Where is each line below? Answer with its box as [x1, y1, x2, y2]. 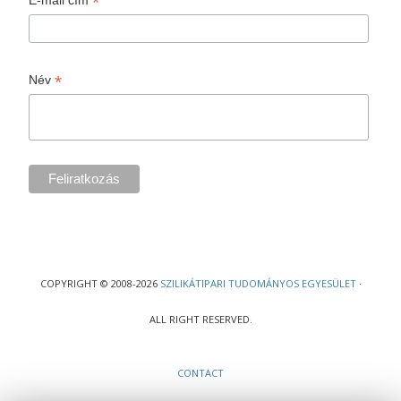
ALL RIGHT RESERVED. [149, 311, 252, 326]
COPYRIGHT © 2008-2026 [39, 276, 160, 290]
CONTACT [177, 365, 224, 380]
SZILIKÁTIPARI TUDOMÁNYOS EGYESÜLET [159, 276, 356, 290]
